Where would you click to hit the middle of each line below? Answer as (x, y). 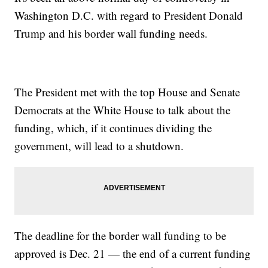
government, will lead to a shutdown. (99, 146)
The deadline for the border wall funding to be (121, 236)
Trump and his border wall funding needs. (111, 33)
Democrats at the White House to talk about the (123, 110)
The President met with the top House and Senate (127, 92)
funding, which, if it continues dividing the (113, 128)
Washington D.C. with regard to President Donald (129, 16)
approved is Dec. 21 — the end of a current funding (133, 254)
